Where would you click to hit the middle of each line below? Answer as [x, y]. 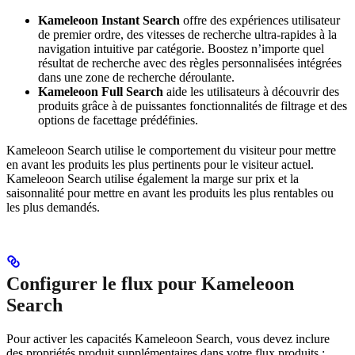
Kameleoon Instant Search [109, 20]
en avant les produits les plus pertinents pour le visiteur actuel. [160, 164]
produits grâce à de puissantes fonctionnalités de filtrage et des [193, 105]
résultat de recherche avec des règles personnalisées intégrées [190, 63]
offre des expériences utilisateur [260, 20]
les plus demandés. [53, 207]
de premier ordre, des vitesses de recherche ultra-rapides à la [187, 34]
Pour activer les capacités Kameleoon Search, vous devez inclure [168, 338]
